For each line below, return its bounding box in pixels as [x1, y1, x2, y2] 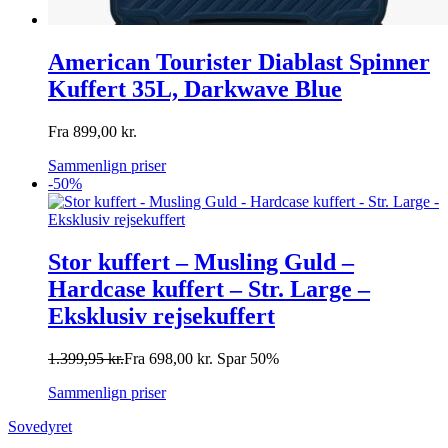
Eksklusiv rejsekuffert [48, 302, 275, 329]
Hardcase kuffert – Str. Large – [48, 275, 370, 302]
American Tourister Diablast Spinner [48, 48, 430, 75]
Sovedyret [8, 417, 72, 435]
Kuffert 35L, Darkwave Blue [48, 75, 342, 102]
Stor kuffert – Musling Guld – [48, 248, 354, 275]
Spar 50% [217, 349, 279, 367]
